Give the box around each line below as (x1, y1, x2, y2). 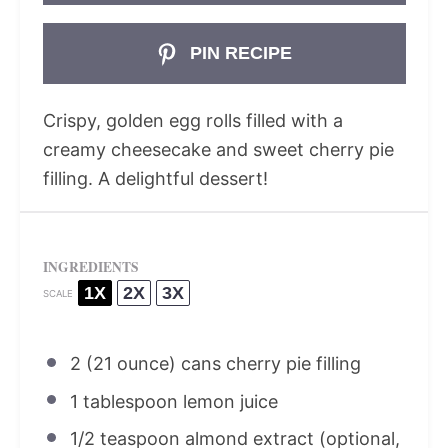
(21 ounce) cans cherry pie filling (80, 353, 361, 375)
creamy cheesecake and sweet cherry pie (42, 139, 394, 161)
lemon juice (177, 390, 278, 412)
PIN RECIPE (185, 43, 293, 64)
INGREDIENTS (42, 257, 139, 278)
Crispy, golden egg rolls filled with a (42, 110, 343, 132)
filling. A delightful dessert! (42, 168, 268, 190)
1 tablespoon (69, 390, 178, 412)
